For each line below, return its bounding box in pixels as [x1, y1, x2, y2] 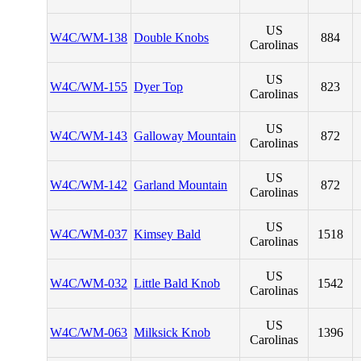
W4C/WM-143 [50, 129, 128, 143]
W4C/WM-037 [50, 227, 128, 241]
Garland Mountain [134, 178, 228, 192]
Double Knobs [134, 31, 210, 44]
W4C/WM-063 [50, 326, 128, 339]
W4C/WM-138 [50, 31, 128, 44]
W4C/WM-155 [50, 80, 128, 93]
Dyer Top [134, 80, 184, 93]
